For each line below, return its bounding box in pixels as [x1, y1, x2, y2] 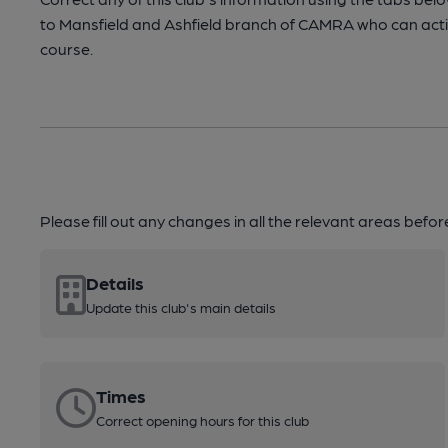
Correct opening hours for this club [96, 412, 309, 428]
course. [40, 39, 93, 58]
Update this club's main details [86, 299, 276, 315]
